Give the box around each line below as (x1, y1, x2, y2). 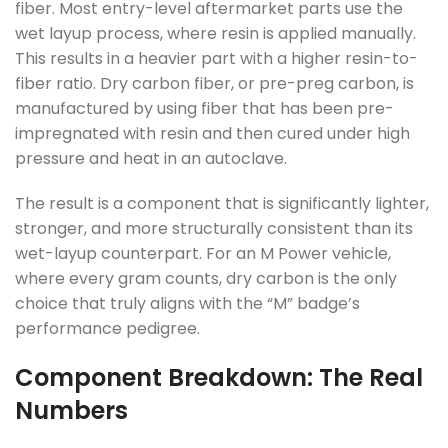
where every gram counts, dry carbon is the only (15, 267, 397, 290)
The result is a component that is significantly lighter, (15, 192, 429, 215)
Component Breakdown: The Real (15, 361, 423, 394)
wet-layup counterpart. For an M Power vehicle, (15, 242, 391, 265)
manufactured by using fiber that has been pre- (15, 97, 394, 120)
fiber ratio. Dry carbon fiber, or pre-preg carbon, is (15, 72, 414, 95)
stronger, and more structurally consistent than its (15, 217, 413, 240)
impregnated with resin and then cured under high (15, 122, 410, 145)
